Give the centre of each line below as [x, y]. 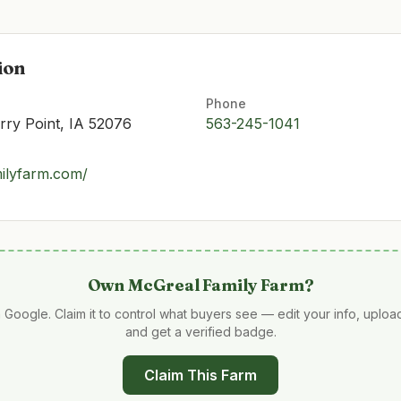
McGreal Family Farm [216, 285]
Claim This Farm [200, 375]
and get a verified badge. [200, 332]
